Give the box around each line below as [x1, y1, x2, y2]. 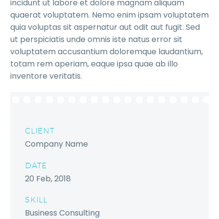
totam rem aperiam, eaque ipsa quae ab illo [10, 58, 178, 70]
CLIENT [25, 126, 55, 136]
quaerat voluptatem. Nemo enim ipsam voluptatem [10, 9, 209, 21]
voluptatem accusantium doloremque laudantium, [10, 46, 203, 58]
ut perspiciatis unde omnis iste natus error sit [10, 34, 182, 45]
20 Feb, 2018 [25, 173, 71, 184]
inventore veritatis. [10, 70, 82, 82]
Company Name [25, 138, 88, 150]
